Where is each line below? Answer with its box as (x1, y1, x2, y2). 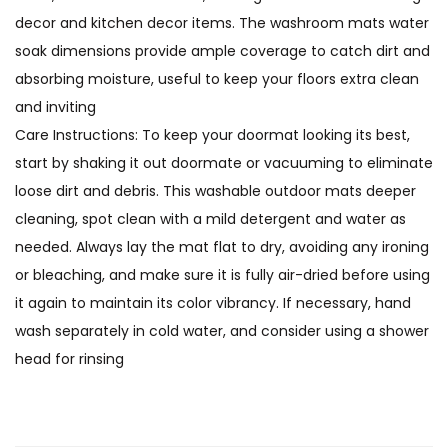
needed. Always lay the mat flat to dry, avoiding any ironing (15, 237, 429, 257)
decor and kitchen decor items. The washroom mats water (15, 13, 429, 33)
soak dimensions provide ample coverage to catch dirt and (15, 41, 430, 61)
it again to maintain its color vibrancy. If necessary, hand (15, 293, 411, 313)
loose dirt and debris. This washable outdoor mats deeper (15, 181, 416, 201)
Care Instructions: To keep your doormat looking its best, (15, 125, 410, 145)
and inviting (15, 97, 96, 117)
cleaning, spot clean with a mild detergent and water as (15, 209, 406, 229)
